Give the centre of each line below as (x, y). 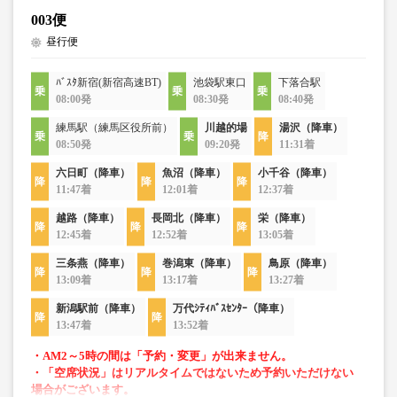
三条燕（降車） (93, 263)
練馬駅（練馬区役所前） (114, 128)
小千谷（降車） (295, 173)
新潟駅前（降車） (98, 308)
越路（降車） (88, 218)
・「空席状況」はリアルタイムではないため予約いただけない (192, 373)
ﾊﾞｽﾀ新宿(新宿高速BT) (109, 82)
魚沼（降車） (194, 173)
